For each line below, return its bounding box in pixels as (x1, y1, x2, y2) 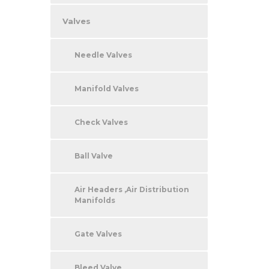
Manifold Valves (74, 83, 139, 93)
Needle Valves (74, 50, 132, 59)
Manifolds (74, 195, 115, 205)
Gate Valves (74, 229, 122, 238)
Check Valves (74, 117, 128, 127)
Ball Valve (74, 151, 113, 160)
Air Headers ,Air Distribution (74, 184, 189, 194)
